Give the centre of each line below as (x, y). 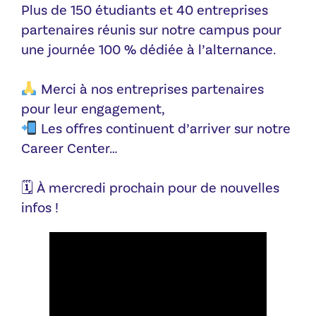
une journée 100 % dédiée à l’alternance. (148, 50)
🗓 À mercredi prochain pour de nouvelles (150, 188)
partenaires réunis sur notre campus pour (151, 30)
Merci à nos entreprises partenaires (150, 89)
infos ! (40, 208)
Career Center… (69, 148)
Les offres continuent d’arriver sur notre (164, 129)
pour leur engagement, (93, 109)
